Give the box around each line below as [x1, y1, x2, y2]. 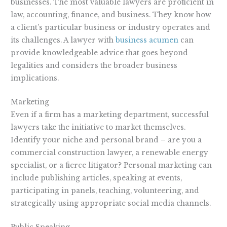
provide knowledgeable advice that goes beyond [11, 49, 188, 58]
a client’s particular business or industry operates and [11, 23, 211, 32]
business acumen [116, 36, 179, 45]
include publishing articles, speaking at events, [11, 173, 182, 182]
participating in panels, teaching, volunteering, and [11, 186, 200, 195]
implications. [11, 74, 59, 83]
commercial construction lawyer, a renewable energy [11, 148, 209, 157]
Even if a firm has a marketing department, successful [11, 110, 209, 119]
